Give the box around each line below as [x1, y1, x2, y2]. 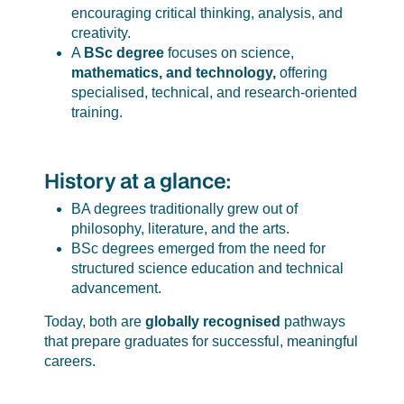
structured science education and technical [70, 261, 344, 277]
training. [70, 104, 123, 120]
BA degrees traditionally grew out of [70, 201, 298, 217]
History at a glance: [43, 166, 232, 195]
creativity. [70, 24, 131, 41]
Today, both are [43, 314, 145, 330]
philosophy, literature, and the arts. [70, 221, 289, 237]
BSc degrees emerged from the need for [70, 241, 326, 257]
